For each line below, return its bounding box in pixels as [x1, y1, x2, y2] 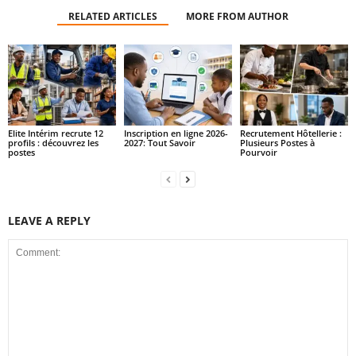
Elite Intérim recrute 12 [8, 127, 103, 139]
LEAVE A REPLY [8, 213, 91, 228]
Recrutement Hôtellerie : [239, 127, 342, 139]
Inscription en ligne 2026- [123, 127, 228, 139]
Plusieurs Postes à [239, 137, 315, 149]
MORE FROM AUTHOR [185, 10, 288, 24]
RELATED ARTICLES [68, 10, 157, 24]
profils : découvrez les [8, 137, 99, 149]
